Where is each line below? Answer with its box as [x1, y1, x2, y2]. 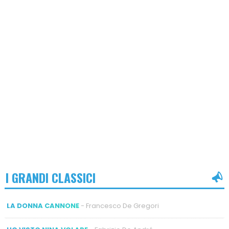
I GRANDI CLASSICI [5, 168, 96, 187]
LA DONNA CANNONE [6, 201, 79, 211]
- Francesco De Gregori [79, 201, 159, 211]
